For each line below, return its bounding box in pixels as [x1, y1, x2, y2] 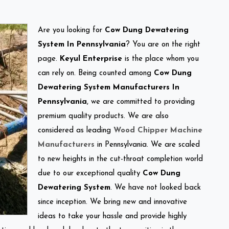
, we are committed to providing [87, 98, 195, 106]
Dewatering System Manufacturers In [38, 83, 179, 91]
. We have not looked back [110, 184, 201, 192]
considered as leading [38, 126, 113, 134]
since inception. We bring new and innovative [38, 198, 187, 206]
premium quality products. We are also [38, 112, 169, 120]
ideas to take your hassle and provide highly [38, 212, 187, 220]
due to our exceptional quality [38, 169, 143, 177]
